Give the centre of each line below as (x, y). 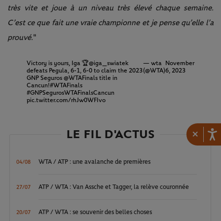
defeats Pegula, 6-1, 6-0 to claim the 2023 (84, 71)
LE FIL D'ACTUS (110, 134)
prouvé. (20, 37)
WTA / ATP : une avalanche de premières (95, 162)
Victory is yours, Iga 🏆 (57, 63)
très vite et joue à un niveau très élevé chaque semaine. (110, 8)
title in (107, 78)
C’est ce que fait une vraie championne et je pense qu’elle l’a (110, 22)
